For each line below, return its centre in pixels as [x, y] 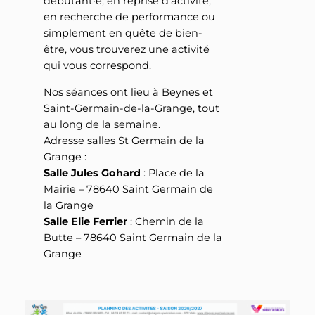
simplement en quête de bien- [123, 33]
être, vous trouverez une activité [126, 50]
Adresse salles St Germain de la [124, 140]
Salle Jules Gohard [92, 173]
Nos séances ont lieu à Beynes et [128, 92]
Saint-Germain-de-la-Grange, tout [131, 108]
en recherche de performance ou [129, 17]
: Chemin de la [165, 221]
